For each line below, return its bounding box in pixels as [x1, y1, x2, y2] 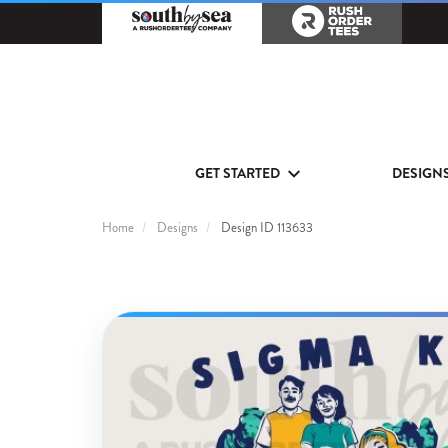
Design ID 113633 [218, 219, 313, 237]
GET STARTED [195, 163, 280, 183]
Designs [157, 219, 198, 237]
